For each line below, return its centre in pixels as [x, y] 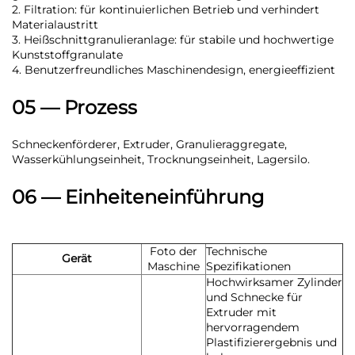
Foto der [174, 252]
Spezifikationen [248, 267]
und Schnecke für [254, 298]
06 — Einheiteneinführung [138, 197]
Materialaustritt [55, 25]
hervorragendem [253, 328]
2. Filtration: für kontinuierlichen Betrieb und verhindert [166, 10]
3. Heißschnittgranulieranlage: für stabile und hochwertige [173, 40]
